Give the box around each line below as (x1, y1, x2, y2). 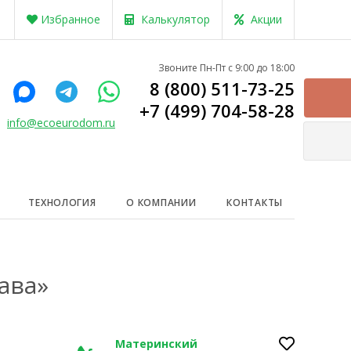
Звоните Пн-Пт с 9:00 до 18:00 (158, 61, 295, 74)
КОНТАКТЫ (226, 196, 283, 209)
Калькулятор (141, 12, 210, 27)
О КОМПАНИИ (126, 196, 197, 209)
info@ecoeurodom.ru (7, 115, 115, 130)
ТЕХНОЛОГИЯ (28, 196, 96, 209)
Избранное (41, 12, 100, 27)
